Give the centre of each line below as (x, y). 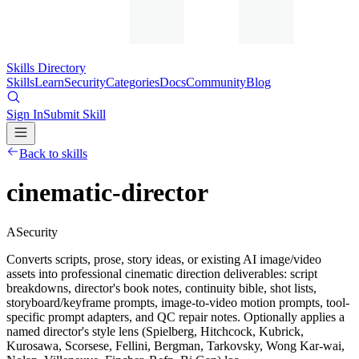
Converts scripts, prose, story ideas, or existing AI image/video (164, 259)
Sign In (25, 114)
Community (216, 82)
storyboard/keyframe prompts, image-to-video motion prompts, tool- (178, 302)
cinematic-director (107, 193)
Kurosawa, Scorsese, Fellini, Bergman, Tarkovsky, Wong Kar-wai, (175, 345)
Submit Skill (75, 114)
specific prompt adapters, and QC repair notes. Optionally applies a (175, 317)
